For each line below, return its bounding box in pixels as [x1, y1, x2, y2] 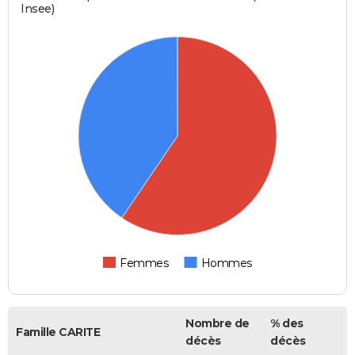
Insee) [21, 2, 55, 17]
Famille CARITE [16, 325, 100, 340]
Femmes [120, 256, 169, 271]
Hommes [200, 256, 252, 271]
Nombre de [185, 316, 250, 331]
